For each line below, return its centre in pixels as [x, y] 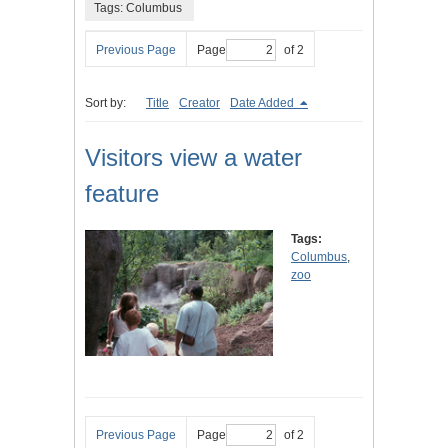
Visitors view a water [193, 158]
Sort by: [105, 103]
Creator [199, 103]
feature [122, 194]
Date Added [263, 103]
